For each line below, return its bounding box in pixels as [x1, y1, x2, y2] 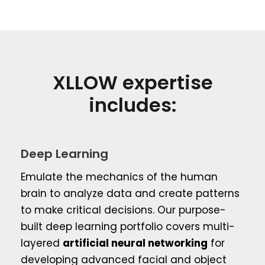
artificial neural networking [63, 235, 208, 250]
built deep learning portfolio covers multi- [21, 219, 235, 234]
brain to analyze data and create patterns [21, 186, 240, 201]
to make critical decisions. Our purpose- [21, 202, 226, 217]
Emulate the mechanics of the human [21, 169, 218, 184]
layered [21, 235, 63, 250]
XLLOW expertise [52, 69, 213, 96]
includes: [88, 91, 177, 118]
